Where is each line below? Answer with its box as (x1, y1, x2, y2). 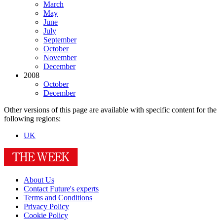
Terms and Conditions (24, 193, 92, 202)
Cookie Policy (24, 211, 68, 220)
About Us (24, 176, 54, 184)
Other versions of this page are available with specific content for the (4, 106, 217, 114)
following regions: (4, 114, 61, 123)
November (43, 53, 76, 62)
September (43, 36, 76, 44)
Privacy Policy (24, 202, 69, 211)
